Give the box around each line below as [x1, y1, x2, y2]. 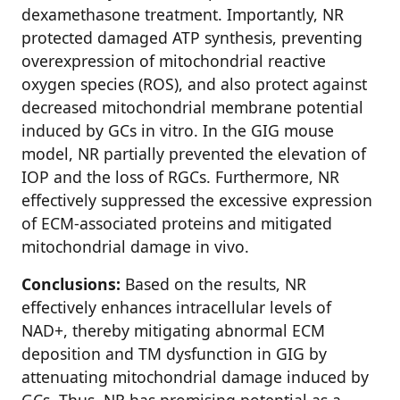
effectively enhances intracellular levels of [21, 296, 331, 318]
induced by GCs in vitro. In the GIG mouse [21, 120, 334, 141]
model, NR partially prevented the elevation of [21, 143, 366, 164]
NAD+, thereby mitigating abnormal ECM [21, 320, 325, 341]
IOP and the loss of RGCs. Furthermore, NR [21, 166, 339, 187]
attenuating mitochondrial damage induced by [21, 366, 369, 387]
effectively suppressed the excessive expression [21, 189, 372, 211]
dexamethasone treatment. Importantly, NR [21, 4, 344, 25]
